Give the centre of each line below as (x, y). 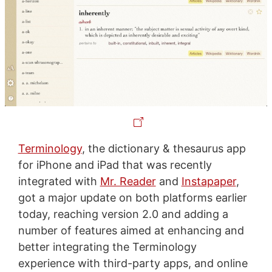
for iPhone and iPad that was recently (115, 165)
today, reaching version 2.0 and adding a (123, 214)
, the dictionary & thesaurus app (164, 148)
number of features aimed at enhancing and (131, 230)
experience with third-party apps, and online (133, 263)
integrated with (59, 181)
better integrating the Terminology (107, 246)
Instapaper (209, 181)
